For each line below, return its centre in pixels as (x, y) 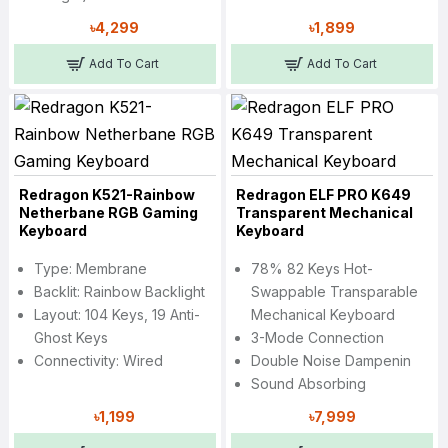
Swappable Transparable (334, 292)
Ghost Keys (70, 338)
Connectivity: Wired (98, 361)
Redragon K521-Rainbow (106, 195)
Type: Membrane (90, 269)
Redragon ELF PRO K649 (323, 195)
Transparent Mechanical (324, 213)
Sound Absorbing (308, 384)
